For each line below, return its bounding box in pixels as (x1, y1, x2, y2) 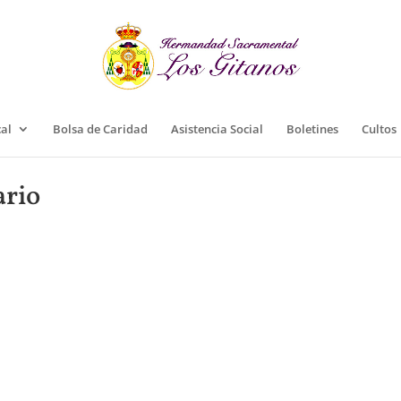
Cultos (362, 121, 397, 137)
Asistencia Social (171, 121, 263, 137)
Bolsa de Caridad (53, 121, 148, 137)
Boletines (286, 121, 338, 137)
